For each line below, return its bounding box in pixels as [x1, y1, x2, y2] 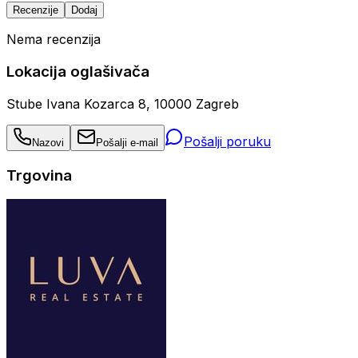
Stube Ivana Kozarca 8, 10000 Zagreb [6, 95, 239, 112]
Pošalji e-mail [96, 136, 158, 149]
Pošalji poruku [184, 133, 271, 149]
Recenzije [13, 4, 58, 17]
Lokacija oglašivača [6, 62, 149, 82]
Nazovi [32, 136, 64, 149]
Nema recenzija [6, 31, 101, 48]
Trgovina [6, 165, 72, 185]
